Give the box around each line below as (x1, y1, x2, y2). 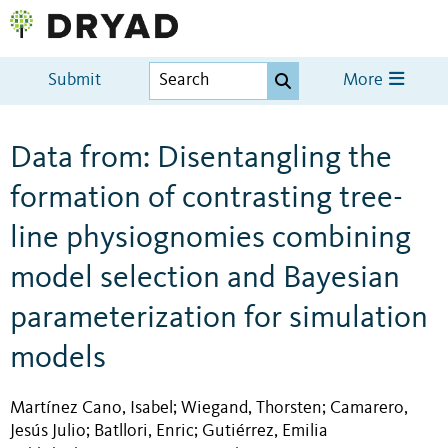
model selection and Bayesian (10, 262, 400, 295)
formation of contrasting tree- (10, 182, 403, 215)
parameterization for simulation (10, 302, 428, 335)
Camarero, (330, 398, 408, 417)
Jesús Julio (10, 421, 86, 440)
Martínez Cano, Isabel (10, 398, 173, 417)
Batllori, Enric (94, 421, 194, 440)
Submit (48, 72, 102, 90)
